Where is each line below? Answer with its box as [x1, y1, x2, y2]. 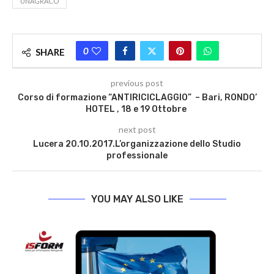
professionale [106, 150, 168, 161]
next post [118, 124, 156, 135]
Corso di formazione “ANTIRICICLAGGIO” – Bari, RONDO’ [17, 92, 257, 103]
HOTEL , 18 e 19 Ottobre [86, 104, 188, 115]
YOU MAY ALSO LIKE [91, 193, 183, 206]
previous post [111, 78, 163, 89]
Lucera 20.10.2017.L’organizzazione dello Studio [33, 139, 241, 150]
